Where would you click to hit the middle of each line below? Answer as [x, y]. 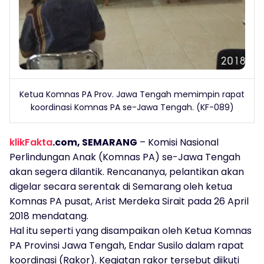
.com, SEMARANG [95, 142]
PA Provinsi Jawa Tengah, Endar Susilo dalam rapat [127, 245]
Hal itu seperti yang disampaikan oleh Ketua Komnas [131, 230]
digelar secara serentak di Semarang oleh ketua [121, 186]
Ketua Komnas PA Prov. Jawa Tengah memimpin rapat [132, 94]
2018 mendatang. [49, 216]
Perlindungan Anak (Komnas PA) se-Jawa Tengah [125, 157]
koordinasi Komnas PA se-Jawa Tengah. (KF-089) [132, 107]
